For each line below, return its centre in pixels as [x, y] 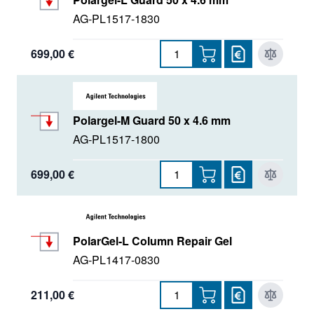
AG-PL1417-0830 [116, 259]
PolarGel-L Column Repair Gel [152, 240]
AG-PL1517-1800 [116, 139]
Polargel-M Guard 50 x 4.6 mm [152, 120]
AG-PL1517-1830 [116, 18]
